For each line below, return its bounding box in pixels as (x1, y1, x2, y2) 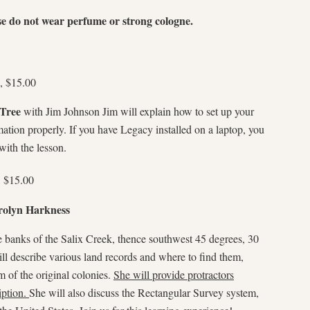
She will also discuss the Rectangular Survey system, (29, 284, 259, 300)
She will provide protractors (113, 266, 234, 282)
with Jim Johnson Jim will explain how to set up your (21, 104, 254, 119)
